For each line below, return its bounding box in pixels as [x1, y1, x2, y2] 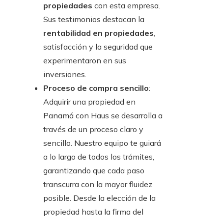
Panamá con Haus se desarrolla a [43, 110, 163, 120]
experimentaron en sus [43, 55, 126, 65]
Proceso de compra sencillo [43, 82, 149, 93]
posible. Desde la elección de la [43, 192, 156, 203]
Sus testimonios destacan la [43, 14, 144, 24]
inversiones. [43, 69, 86, 79]
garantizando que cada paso [43, 165, 144, 175]
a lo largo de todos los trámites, [43, 151, 154, 162]
